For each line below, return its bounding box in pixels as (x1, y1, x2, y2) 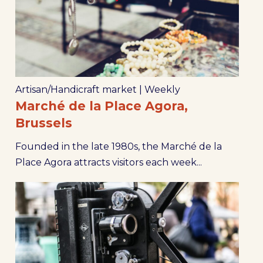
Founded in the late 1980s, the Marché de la (15, 141, 222, 153)
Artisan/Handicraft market (15, 84, 137, 96)
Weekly (144, 84, 180, 96)
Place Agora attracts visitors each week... (15, 157, 202, 168)
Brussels (15, 116, 72, 131)
